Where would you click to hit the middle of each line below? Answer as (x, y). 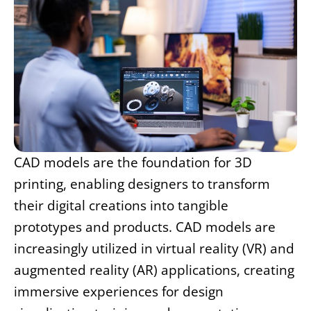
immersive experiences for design (119, 291)
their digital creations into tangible (121, 205)
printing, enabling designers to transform (142, 184)
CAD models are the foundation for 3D (133, 162)
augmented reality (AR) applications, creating (154, 270)
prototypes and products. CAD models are (145, 227)
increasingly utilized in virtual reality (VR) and (154, 248)
